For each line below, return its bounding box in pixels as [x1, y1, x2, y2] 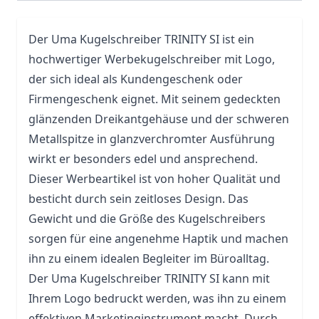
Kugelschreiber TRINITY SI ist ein [77, 31, 254, 47]
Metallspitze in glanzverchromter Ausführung [28, 131, 275, 147]
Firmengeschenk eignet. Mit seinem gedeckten [28, 91, 281, 107]
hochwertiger [28, 51, 105, 67]
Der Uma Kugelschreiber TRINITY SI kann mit [28, 271, 270, 286]
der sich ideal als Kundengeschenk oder [28, 71, 243, 87]
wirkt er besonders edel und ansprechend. [28, 151, 258, 167]
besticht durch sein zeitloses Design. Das [28, 191, 249, 206]
